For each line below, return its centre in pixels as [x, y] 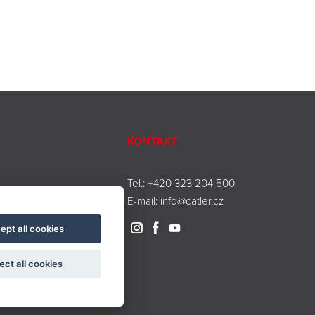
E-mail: [144, 200]
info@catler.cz [192, 200]
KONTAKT [152, 141]
